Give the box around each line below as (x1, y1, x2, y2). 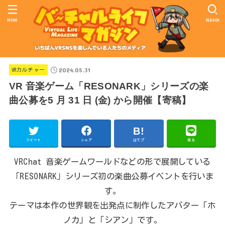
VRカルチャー (12, 67, 45, 73)
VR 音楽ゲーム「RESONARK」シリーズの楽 (9, 81, 209, 92)
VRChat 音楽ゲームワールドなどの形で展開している (14, 157, 211, 166)
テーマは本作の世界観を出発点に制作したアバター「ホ (9, 201, 216, 210)
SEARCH (205, 17, 220, 23)
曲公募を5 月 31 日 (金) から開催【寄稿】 (9, 95, 191, 106)
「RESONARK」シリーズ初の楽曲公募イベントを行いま (11, 172, 214, 181)
